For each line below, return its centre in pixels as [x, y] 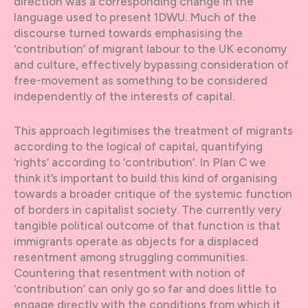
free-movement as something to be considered [141, 81]
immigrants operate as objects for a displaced [136, 242]
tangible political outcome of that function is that [147, 226]
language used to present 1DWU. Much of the [135, 18]
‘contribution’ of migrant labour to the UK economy [150, 49]
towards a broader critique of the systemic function [153, 194]
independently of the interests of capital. [124, 97]
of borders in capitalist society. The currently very [147, 210]
